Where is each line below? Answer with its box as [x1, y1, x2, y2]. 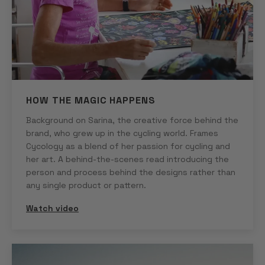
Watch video [26, 203, 79, 214]
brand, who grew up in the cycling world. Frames [26, 128, 218, 139]
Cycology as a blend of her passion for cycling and [26, 141, 230, 152]
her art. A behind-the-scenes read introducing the [26, 154, 229, 165]
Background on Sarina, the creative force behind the [26, 115, 238, 126]
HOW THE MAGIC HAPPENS [26, 94, 156, 107]
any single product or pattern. [26, 180, 146, 191]
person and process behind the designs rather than [26, 167, 235, 178]
